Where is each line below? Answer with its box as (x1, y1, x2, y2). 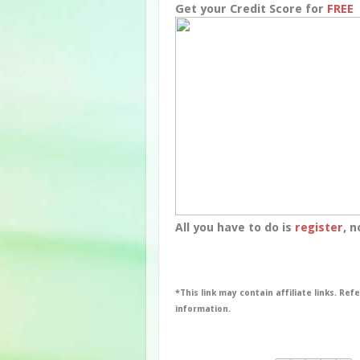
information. (175, 303, 231, 314)
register (295, 219, 343, 235)
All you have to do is (175, 219, 295, 235)
